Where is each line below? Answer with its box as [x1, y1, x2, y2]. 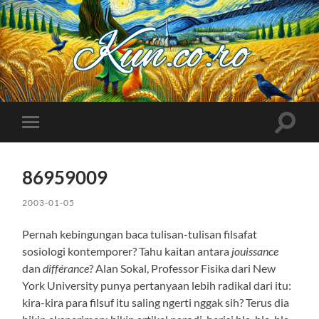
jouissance [231, 244, 279, 258]
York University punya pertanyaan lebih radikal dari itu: [22, 278, 292, 292]
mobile [33, 137, 67, 151]
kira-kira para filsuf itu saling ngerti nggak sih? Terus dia [22, 295, 290, 309]
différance [43, 261, 90, 275]
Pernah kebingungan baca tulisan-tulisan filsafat [22, 226, 258, 241]
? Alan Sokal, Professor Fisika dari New [89, 261, 276, 275]
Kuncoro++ [158, 76, 211, 89]
